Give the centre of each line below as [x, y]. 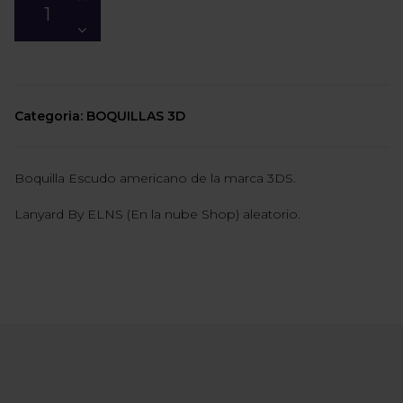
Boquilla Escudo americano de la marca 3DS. [155, 179]
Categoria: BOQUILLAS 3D [100, 116]
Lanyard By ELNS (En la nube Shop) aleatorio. [157, 215]
